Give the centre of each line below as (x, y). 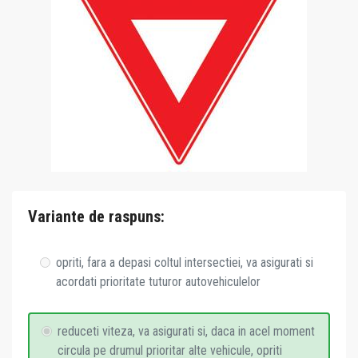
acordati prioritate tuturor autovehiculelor (158, 282)
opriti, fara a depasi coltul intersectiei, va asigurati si (185, 263)
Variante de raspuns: (96, 217)
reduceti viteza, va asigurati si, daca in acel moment (186, 331)
